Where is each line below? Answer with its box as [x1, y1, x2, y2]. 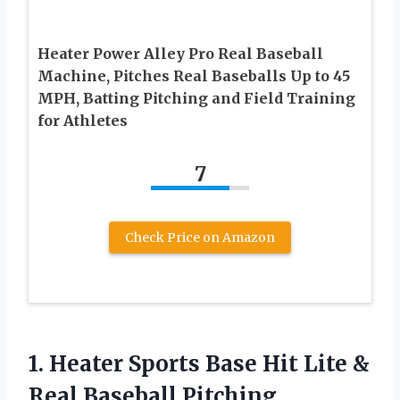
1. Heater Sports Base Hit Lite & [29, 349, 370, 378]
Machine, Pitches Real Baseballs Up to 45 [37, 66, 350, 85]
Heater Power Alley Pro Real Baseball [37, 44, 323, 62]
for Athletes [37, 111, 128, 129]
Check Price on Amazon [125, 229, 275, 246]
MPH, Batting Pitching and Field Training [37, 88, 355, 107]
